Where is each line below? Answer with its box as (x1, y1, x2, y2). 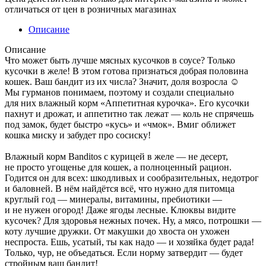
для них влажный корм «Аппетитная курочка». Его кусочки (5, 97, 249, 108)
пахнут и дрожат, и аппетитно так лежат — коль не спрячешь (5, 108, 254, 119)
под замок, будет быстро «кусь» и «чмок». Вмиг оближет (5, 119, 236, 129)
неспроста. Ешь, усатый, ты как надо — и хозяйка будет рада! (5, 236, 254, 247)
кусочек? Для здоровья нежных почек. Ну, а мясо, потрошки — (5, 215, 261, 226)
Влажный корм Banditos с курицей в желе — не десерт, (5, 151, 228, 161)
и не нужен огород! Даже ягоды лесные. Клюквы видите (5, 204, 236, 215)
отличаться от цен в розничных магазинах (5, 4, 176, 14)
